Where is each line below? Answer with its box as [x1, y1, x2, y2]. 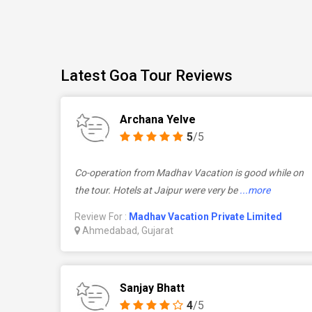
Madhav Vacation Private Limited [129, 211, 282, 222]
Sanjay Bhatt [120, 281, 185, 295]
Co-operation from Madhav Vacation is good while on [75, 167, 304, 178]
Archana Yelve [120, 113, 196, 126]
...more [240, 185, 270, 196]
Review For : [75, 211, 129, 222]
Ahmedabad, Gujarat [80, 225, 173, 236]
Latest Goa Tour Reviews [61, 67, 233, 84]
